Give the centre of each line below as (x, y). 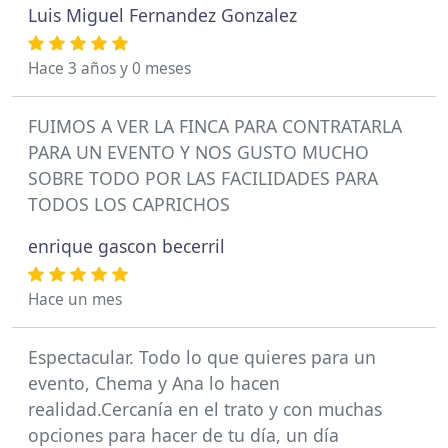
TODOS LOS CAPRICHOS (129, 204)
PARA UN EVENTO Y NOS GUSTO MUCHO (198, 152)
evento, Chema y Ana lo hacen (154, 383)
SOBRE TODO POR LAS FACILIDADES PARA (203, 178)
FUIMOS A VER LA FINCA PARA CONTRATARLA (215, 126)
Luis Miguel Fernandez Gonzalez (162, 15)
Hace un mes (75, 299)
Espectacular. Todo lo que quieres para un (202, 357)
